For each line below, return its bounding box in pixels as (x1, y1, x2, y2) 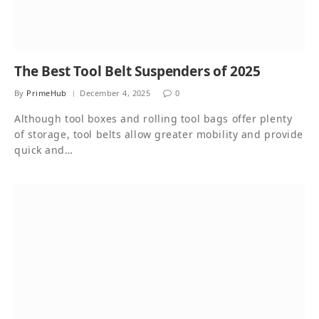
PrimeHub (26, 87, 67, 98)
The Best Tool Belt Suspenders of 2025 (14, 61, 261, 80)
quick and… (14, 142, 73, 157)
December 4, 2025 (80, 87, 151, 98)
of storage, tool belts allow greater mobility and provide (14, 127, 303, 141)
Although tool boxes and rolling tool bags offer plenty (14, 111, 293, 125)
